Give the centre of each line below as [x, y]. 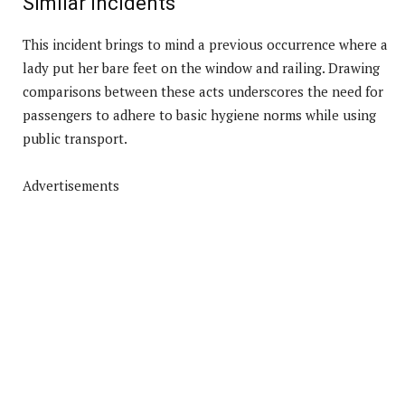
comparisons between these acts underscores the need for [203, 91]
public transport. [75, 138]
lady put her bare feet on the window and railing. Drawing [201, 67]
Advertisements [71, 185]
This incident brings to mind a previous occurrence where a [205, 44]
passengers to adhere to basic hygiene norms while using [199, 114]
